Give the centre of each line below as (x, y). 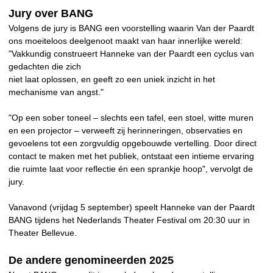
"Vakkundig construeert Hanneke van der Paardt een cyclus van (131, 54)
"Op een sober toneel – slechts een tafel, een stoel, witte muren (131, 118)
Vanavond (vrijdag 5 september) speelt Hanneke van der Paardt (132, 207)
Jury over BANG (51, 14)
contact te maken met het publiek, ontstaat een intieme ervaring (131, 156)
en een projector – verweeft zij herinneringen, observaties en (126, 131)
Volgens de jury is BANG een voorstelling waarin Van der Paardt (131, 28)
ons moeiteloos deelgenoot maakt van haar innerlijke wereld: (126, 41)
